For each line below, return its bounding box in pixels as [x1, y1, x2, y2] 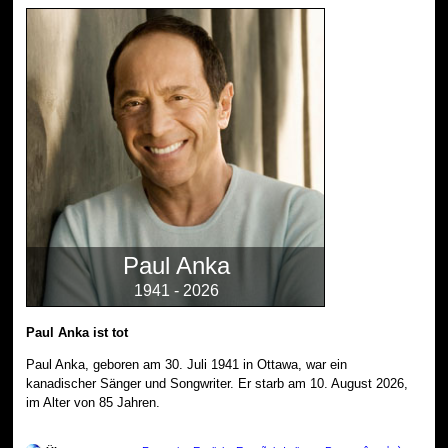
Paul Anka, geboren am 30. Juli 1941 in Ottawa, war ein [26, 356, 348, 372]
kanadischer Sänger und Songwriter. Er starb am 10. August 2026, [26, 375, 409, 391]
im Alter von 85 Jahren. [26, 394, 161, 410]
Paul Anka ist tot [26, 324, 129, 340]
